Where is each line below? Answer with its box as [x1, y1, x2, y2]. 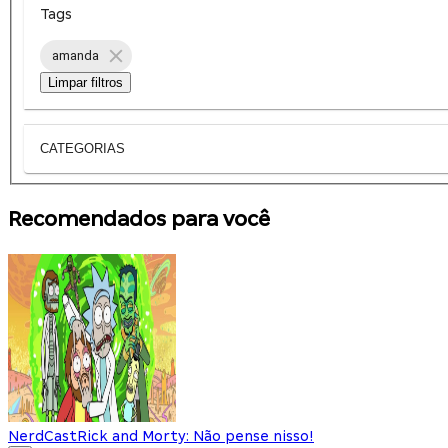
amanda [52, 48, 99, 64]
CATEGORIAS [40, 141, 125, 157]
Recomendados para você [8, 206, 270, 231]
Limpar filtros [48, 74, 123, 90]
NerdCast [8, 427, 77, 444]
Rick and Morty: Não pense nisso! [77, 427, 314, 444]
